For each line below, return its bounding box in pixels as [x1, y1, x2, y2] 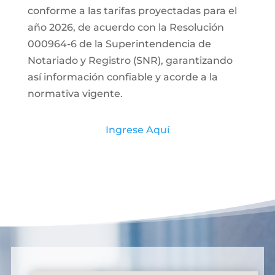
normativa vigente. [27, 87, 123, 99]
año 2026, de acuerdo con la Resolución [27, 21, 224, 33]
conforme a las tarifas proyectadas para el [27, 4, 237, 17]
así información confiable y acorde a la [27, 71, 218, 83]
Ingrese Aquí [105, 123, 169, 136]
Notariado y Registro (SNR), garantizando [27, 54, 233, 66]
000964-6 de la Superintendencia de [27, 37, 211, 50]
